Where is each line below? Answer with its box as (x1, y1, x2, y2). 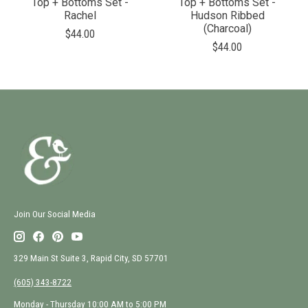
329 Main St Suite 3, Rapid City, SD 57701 (14, 253, 168, 264)
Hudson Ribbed (190, 9, 265, 23)
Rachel (64, 9, 97, 23)
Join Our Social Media (14, 209, 96, 220)
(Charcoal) (203, 22, 252, 36)
